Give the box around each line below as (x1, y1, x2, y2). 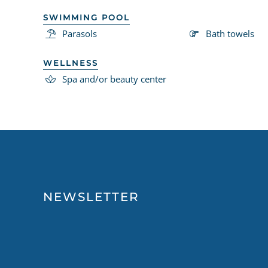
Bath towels (206, 27, 254, 39)
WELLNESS (43, 57, 98, 68)
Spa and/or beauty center (62, 72, 166, 85)
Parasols (62, 27, 97, 39)
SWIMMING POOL (43, 12, 130, 22)
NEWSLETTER (43, 189, 139, 204)
